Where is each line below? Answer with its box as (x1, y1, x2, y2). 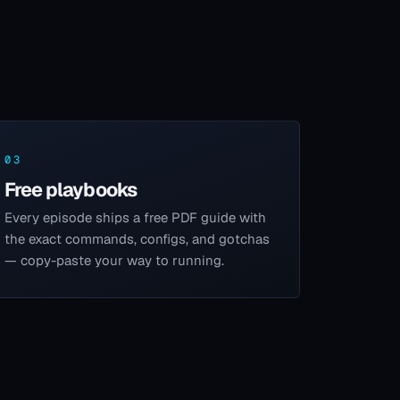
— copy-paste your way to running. (4, 252, 225, 270)
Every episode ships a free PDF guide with (4, 209, 267, 227)
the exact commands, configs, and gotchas (4, 230, 271, 248)
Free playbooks (4, 176, 137, 202)
